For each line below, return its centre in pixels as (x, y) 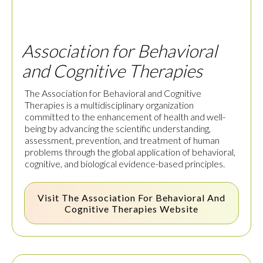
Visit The (60, 198)
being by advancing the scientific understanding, (118, 129)
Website (178, 209)
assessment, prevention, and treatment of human (122, 140)
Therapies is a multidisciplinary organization (109, 105)
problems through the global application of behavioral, (130, 152)
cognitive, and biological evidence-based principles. (125, 164)
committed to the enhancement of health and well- (125, 117)
